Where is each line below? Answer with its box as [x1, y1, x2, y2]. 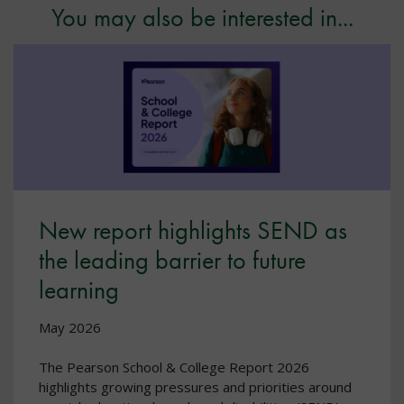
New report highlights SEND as [39, 215, 347, 247]
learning [39, 274, 119, 307]
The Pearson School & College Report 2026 [39, 358, 309, 377]
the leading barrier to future [39, 244, 306, 277]
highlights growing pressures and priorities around [39, 378, 352, 397]
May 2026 [39, 318, 101, 337]
